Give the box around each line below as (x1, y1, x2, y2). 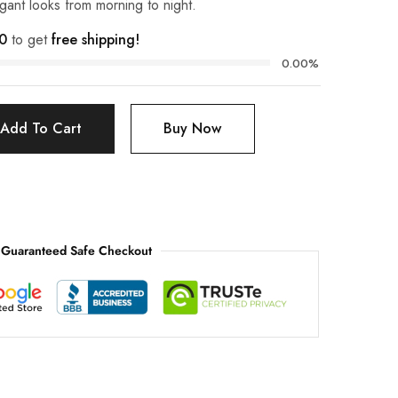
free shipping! (51, 29, 139, 50)
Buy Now (163, 118, 222, 139)
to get (6, 29, 52, 50)
